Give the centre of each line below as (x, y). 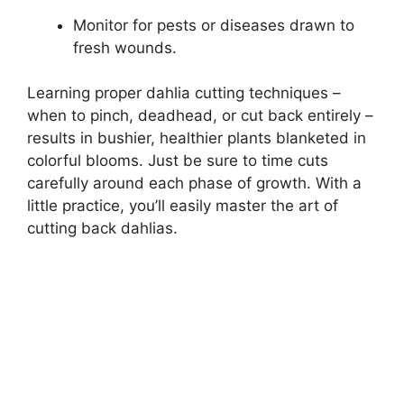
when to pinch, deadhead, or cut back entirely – (200, 116)
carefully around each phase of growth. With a (194, 184)
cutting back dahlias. (102, 229)
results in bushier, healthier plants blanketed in (197, 138)
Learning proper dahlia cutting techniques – (184, 93)
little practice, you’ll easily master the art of (183, 206)
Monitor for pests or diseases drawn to (214, 25)
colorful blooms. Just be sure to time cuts (178, 161)
